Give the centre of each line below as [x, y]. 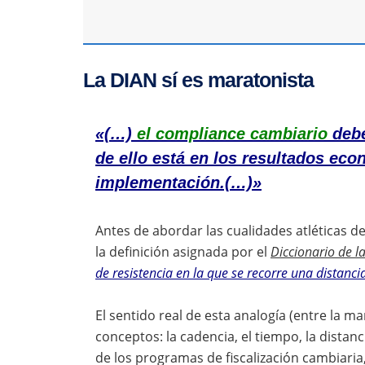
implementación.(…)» [178, 182]
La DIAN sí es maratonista [198, 80]
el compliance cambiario [232, 133]
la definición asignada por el [183, 251]
